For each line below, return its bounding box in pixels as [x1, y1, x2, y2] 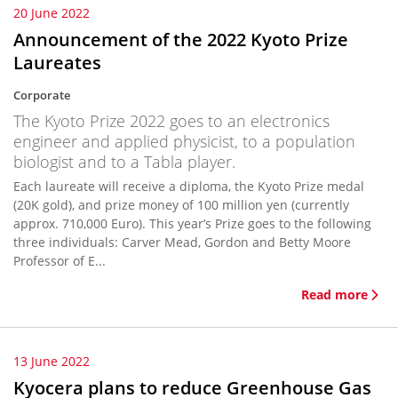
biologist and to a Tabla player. [13, 151, 235, 172]
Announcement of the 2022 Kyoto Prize [13, 28, 348, 52]
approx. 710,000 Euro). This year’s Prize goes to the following [13, 215, 371, 232]
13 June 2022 [13, 353, 90, 370]
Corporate [13, 87, 70, 103]
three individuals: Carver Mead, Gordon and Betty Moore [13, 234, 351, 251]
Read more [301, 286, 368, 303]
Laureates [13, 51, 101, 75]
